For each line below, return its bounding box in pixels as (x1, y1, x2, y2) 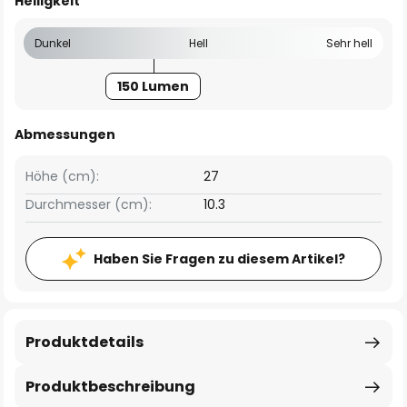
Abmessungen (15, 125, 115, 144)
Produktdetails (25, 332, 144, 352)
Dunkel (35, 35, 71, 51)
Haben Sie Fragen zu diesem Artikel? (94, 250, 345, 268)
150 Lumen (117, 77, 190, 95)
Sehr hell (326, 35, 372, 51)
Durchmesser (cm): (25, 195, 152, 213)
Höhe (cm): (25, 167, 99, 185)
